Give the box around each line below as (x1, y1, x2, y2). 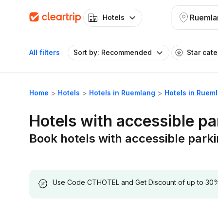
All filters (29, 48, 60, 56)
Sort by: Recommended (73, 48, 152, 56)
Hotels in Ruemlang (89, 89, 155, 97)
